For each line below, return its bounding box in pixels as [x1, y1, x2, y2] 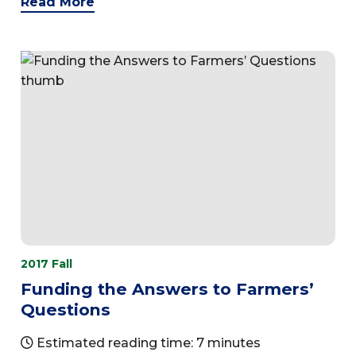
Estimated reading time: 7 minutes [33, 335, 261, 351]
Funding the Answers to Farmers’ [21, 279, 314, 300]
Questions [21, 300, 110, 320]
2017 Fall [21, 257, 72, 272]
